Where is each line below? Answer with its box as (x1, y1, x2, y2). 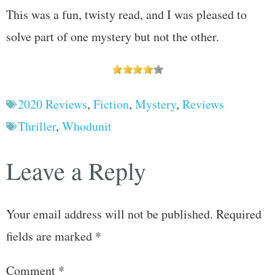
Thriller (18, 117, 56, 134)
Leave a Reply (6, 153, 146, 187)
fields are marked (6, 227, 95, 244)
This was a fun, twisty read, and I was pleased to (6, 6, 247, 23)
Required (216, 205, 261, 222)
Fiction (93, 95, 129, 112)
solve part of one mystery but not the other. (6, 28, 219, 45)
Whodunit (62, 117, 112, 134)
